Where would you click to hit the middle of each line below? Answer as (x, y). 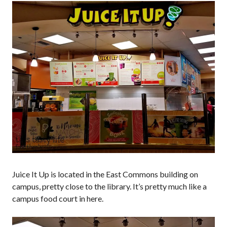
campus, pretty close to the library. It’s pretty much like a (109, 186)
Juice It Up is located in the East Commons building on (105, 174)
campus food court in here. (58, 198)
